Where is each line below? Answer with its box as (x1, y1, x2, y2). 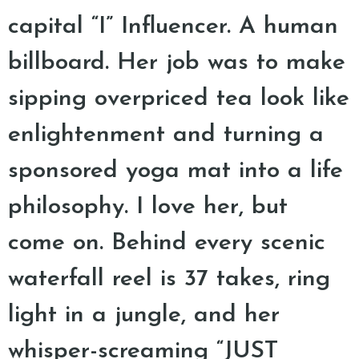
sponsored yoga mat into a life (8, 159, 343, 184)
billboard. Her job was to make (8, 50, 345, 75)
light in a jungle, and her (8, 303, 280, 328)
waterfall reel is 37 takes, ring (8, 267, 330, 292)
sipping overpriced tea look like (8, 87, 349, 111)
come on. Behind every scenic (8, 231, 325, 256)
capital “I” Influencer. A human (8, 14, 338, 39)
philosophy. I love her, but (8, 195, 288, 220)
